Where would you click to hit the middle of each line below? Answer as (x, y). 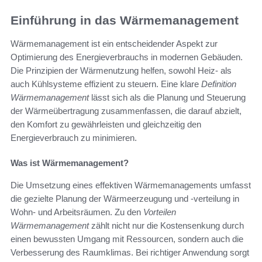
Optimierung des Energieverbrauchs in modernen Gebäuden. (127, 57)
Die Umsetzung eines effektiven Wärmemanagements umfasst (131, 185)
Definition (219, 84)
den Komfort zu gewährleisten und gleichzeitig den (106, 124)
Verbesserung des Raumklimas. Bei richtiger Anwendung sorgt (130, 252)
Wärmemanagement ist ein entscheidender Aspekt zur (114, 43)
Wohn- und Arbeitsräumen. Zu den (77, 212)
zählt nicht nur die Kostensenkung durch (166, 225)
